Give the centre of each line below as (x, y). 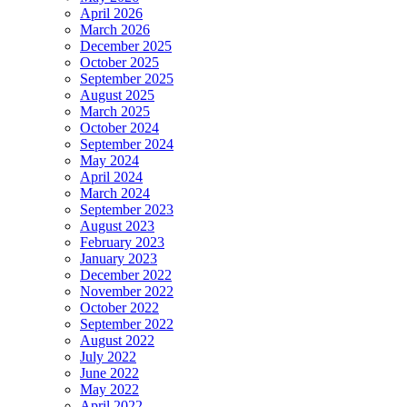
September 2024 (127, 144)
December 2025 (126, 46)
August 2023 (117, 226)
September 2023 (127, 210)
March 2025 (115, 112)
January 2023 (119, 259)
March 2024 (115, 194)
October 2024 (119, 128)
